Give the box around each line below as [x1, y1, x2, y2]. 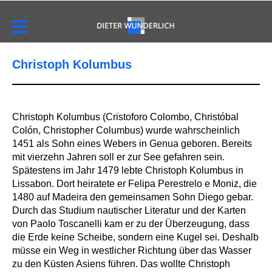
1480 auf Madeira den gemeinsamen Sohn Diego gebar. [12, 192, 253, 203]
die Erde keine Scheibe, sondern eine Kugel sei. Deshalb [12, 232, 259, 243]
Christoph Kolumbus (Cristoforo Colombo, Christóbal [12, 112, 239, 123]
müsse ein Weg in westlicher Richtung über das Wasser [12, 245, 251, 256]
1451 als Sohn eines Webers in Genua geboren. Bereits [12, 138, 252, 149]
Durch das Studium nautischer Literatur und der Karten [12, 205, 246, 216]
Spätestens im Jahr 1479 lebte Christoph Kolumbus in [12, 165, 243, 176]
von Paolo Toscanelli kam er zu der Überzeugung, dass [12, 219, 250, 229]
